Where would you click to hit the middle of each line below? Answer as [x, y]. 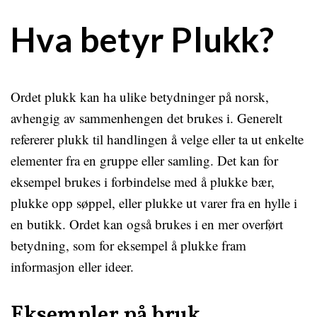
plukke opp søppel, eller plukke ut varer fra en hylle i [154, 203]
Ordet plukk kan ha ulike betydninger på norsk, [140, 97]
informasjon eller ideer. [72, 266]
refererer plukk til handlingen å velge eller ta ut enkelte [157, 139]
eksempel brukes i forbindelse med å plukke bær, [143, 181]
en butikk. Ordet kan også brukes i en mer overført [147, 224]
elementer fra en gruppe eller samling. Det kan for [144, 160]
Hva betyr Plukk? [142, 39]
